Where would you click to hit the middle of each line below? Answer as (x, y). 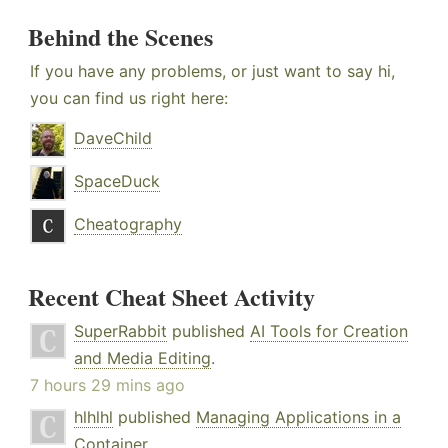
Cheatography (128, 224)
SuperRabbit (120, 331)
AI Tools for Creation (329, 331)
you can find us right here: (129, 98)
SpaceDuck (117, 181)
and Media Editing (142, 358)
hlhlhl (93, 417)
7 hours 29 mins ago (107, 385)
